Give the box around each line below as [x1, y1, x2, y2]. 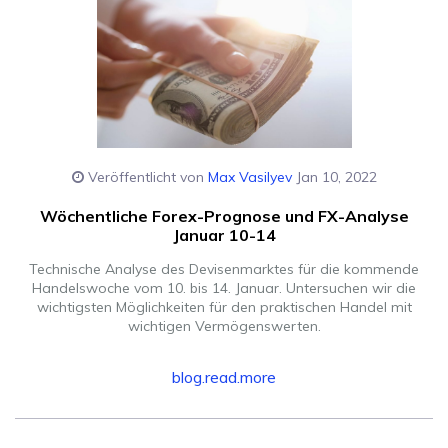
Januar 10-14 [172, 225, 276, 246]
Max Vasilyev [207, 168, 292, 187]
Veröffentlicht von [83, 168, 208, 187]
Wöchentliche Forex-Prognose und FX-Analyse [39, 206, 409, 227]
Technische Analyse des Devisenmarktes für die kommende [29, 260, 419, 279]
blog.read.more [172, 367, 276, 388]
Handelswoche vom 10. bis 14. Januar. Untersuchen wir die [32, 279, 416, 298]
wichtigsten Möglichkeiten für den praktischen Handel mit [36, 298, 412, 317]
